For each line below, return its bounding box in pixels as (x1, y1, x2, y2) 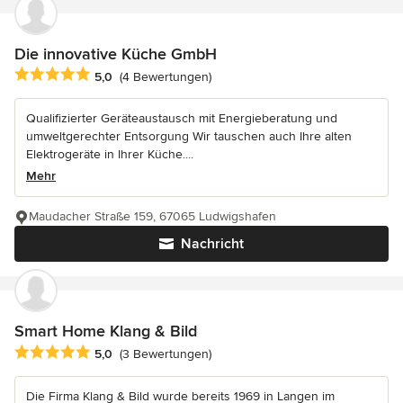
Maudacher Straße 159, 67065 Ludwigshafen (29, 209, 276, 225)
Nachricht (181, 235, 244, 254)
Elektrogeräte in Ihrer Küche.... (26, 147, 193, 163)
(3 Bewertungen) (120, 345, 211, 362)
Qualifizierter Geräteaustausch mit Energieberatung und (26, 111, 337, 127)
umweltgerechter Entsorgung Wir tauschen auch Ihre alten (26, 129, 352, 145)
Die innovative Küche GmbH (14, 44, 217, 65)
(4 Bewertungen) (120, 68, 211, 85)
